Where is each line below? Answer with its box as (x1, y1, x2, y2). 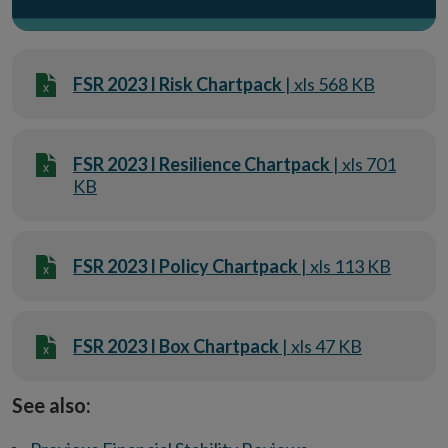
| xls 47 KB (279, 335, 362, 358)
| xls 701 (330, 153, 396, 176)
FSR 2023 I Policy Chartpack (73, 255, 298, 278)
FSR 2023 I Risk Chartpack (73, 73, 282, 96)
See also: (12, 393, 91, 418)
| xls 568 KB (282, 73, 375, 96)
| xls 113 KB (298, 255, 391, 278)
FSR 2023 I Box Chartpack (73, 335, 279, 358)
